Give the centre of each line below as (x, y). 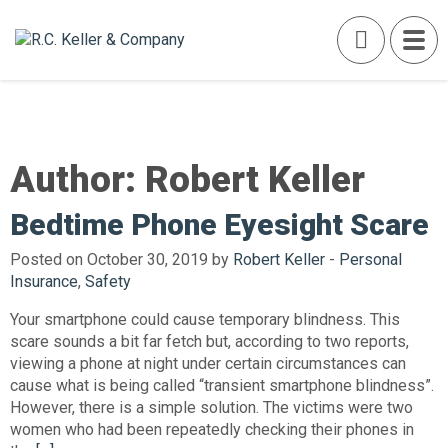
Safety (108, 281)
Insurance (44, 281)
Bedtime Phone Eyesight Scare (219, 224)
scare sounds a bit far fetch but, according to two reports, (209, 341)
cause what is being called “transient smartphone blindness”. (222, 385)
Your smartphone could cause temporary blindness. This (205, 319)
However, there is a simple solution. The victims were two (211, 407)
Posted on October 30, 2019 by (121, 259)
